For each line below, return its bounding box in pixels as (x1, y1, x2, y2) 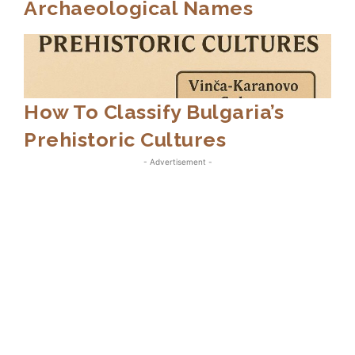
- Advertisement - (143, 157, 212, 167)
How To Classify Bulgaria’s (24, 100, 284, 124)
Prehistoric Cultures (24, 128, 226, 152)
